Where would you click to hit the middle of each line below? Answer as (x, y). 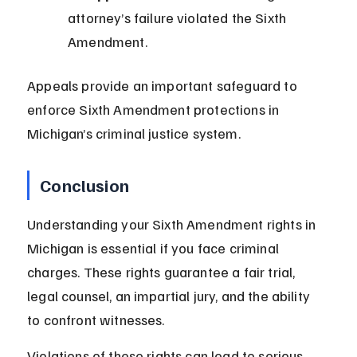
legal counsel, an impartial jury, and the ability (171, 296)
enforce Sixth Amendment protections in (155, 110)
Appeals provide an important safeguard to (164, 86)
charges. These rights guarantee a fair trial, (163, 272)
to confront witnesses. (96, 320)
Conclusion (84, 185)
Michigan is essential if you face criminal (155, 248)
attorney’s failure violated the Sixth (179, 18)
